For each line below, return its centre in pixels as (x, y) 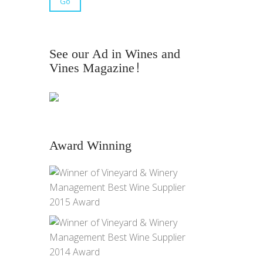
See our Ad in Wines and (114, 54)
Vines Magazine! (95, 68)
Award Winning (90, 145)
